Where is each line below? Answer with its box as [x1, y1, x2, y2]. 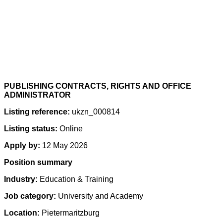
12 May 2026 [40, 141, 88, 150]
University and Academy [58, 192, 143, 200]
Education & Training [40, 175, 113, 183]
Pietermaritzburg [42, 209, 100, 217]
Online [57, 124, 83, 133]
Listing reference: [4, 108, 70, 116]
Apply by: [4, 141, 40, 150]
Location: [4, 209, 42, 217]
